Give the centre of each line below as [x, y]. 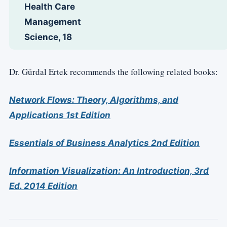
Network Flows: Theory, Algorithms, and [94, 100]
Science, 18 [48, 37]
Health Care [50, 7]
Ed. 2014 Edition [43, 186]
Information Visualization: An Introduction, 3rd [109, 171]
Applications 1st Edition [60, 115]
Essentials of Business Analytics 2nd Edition [104, 143]
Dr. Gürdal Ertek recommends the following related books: [113, 72]
